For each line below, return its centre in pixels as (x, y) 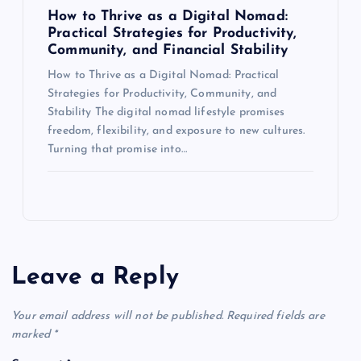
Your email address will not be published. (117, 316)
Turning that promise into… (117, 150)
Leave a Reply (95, 278)
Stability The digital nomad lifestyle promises (166, 113)
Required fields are (276, 316)
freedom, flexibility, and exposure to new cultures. (176, 131)
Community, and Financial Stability (168, 51)
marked (33, 334)
